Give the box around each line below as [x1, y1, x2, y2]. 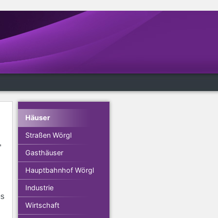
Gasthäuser [25, 148, 63, 157]
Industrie [25, 183, 54, 192]
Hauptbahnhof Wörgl [25, 166, 94, 174]
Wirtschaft [25, 201, 59, 209]
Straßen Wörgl [25, 131, 72, 139]
